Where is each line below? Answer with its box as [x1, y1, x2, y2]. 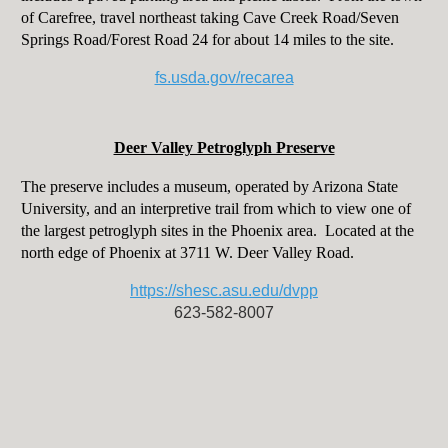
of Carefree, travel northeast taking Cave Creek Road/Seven [20, 9, 399, 27]
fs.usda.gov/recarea [154, 69, 294, 87]
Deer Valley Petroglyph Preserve [113, 139, 335, 157]
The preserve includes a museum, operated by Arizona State [20, 178, 398, 196]
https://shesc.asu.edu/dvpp [130, 282, 318, 300]
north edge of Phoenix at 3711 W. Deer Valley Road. [20, 244, 354, 262]
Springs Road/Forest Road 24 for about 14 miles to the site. [20, 31, 394, 49]
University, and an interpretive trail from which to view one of [20, 200, 411, 218]
